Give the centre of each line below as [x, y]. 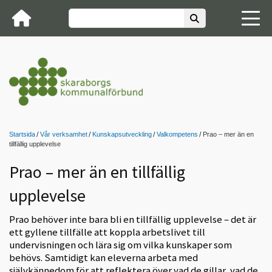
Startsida [22, 134]
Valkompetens [177, 134]
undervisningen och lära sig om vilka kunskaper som [121, 244]
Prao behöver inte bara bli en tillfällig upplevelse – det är [133, 219]
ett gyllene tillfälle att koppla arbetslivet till [107, 232]
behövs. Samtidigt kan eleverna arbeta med [104, 257]
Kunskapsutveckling [122, 134]
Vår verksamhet [64, 134]
